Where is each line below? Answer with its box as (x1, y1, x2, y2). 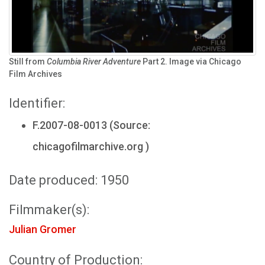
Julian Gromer (9, 222, 76, 235)
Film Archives (9, 69, 62, 79)
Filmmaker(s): (9, 202, 89, 217)
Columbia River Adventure (47, 56, 141, 66)
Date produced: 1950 (9, 172, 129, 188)
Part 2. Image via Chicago (141, 56, 241, 66)
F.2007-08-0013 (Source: (33, 118, 150, 131)
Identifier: (9, 95, 65, 111)
